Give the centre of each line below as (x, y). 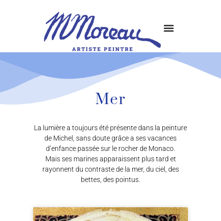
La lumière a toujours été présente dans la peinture (110, 128)
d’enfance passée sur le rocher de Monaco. (110, 149)
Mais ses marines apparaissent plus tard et (110, 159)
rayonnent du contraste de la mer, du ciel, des (110, 169)
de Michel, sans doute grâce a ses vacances (110, 138)
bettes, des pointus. (110, 180)
